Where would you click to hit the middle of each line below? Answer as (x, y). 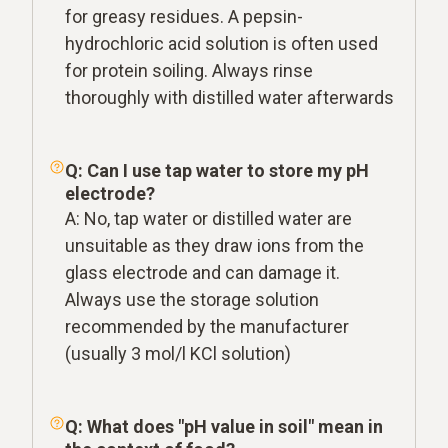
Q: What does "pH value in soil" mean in (224, 426)
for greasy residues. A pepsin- (184, 16)
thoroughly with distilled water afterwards (229, 97)
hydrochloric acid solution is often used (221, 43)
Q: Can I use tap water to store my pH (217, 170)
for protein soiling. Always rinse (189, 70)
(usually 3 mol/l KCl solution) (178, 353)
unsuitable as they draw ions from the (214, 245)
